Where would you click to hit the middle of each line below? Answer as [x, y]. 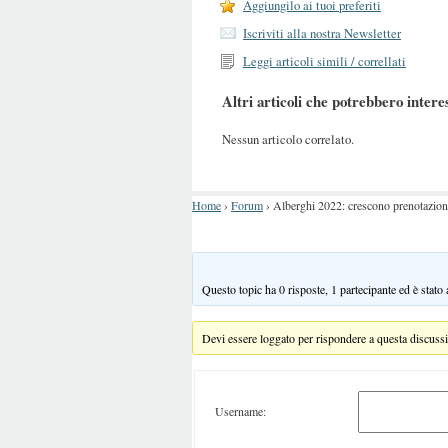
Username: [240, 411]
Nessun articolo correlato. [288, 138]
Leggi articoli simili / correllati [324, 61]
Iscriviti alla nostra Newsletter [322, 33]
